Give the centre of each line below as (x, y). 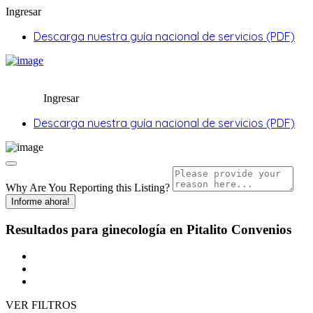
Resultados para (54, 229)
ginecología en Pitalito (165, 229)
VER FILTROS (41, 305)
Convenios (261, 229)
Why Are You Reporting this (70, 188)
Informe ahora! (41, 202)
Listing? (152, 188)
